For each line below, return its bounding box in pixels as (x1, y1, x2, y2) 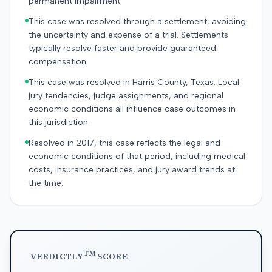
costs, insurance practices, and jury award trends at (29, 165, 235, 175)
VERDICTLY (30, 250, 84, 262)
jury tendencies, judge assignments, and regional (29, 90, 223, 101)
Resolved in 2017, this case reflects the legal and (29, 138, 220, 148)
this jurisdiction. (29, 117, 90, 127)
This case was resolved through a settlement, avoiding (29, 16, 246, 27)
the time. (29, 178, 63, 188)
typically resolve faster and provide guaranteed (29, 43, 216, 53)
